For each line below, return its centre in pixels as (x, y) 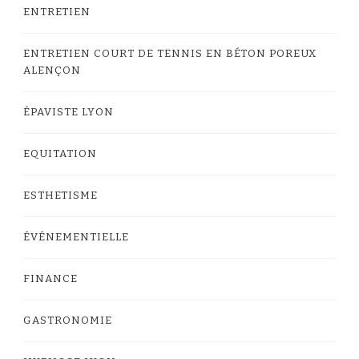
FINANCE (50, 279)
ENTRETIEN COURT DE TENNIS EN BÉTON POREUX (170, 54)
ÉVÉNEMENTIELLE (76, 238)
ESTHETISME (61, 196)
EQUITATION (60, 154)
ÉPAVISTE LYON (69, 113)
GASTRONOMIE (68, 321)
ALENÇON (52, 71)
